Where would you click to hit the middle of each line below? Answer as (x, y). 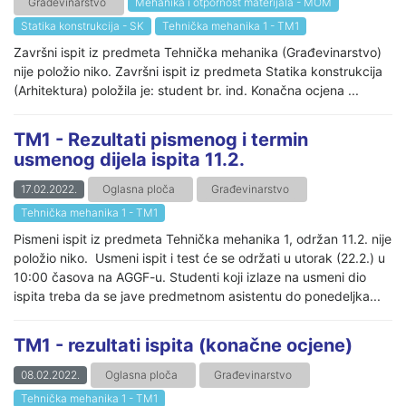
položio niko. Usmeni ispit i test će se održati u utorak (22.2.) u (199, 257)
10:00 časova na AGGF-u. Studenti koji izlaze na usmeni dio (190, 276)
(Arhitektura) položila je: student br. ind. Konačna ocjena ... (186, 90)
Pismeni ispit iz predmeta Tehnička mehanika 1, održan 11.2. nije (203, 238)
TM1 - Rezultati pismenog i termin (161, 139)
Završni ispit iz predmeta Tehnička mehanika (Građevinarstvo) (198, 52)
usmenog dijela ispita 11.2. (129, 159)
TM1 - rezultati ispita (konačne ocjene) (183, 345)
